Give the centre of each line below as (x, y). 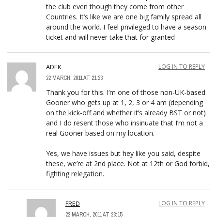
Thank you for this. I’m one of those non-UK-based (126, 92)
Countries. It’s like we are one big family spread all (124, 16)
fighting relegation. (75, 173)
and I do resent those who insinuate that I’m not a (124, 123)
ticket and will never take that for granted (110, 37)
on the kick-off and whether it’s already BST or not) (126, 112)
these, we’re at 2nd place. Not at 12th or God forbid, (128, 163)
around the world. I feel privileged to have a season (126, 27)
